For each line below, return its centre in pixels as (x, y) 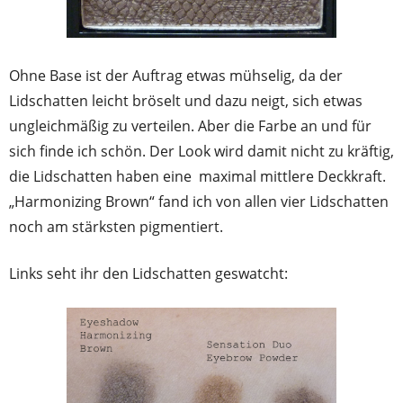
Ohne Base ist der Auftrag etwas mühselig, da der (176, 76)
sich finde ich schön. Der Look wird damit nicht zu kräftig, (201, 152)
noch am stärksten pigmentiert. (116, 227)
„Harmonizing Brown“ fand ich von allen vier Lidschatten (199, 202)
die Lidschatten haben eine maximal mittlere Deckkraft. (197, 177)
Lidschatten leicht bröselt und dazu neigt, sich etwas (186, 101)
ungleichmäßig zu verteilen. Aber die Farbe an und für (190, 126)
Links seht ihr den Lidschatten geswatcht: (148, 274)
